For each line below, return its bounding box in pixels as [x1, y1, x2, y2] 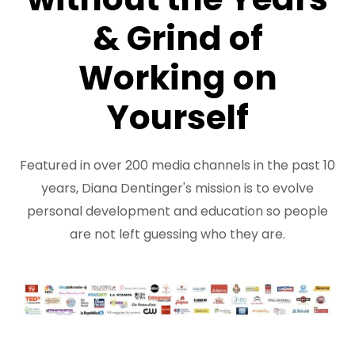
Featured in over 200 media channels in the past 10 [20, 155, 335, 174]
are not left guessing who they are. [70, 224, 285, 243]
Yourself [106, 94, 249, 141]
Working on [78, 54, 277, 101]
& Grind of [92, 14, 263, 62]
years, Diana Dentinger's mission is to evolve [41, 178, 314, 197]
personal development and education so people [27, 201, 328, 220]
